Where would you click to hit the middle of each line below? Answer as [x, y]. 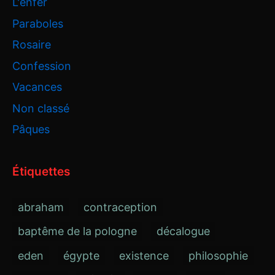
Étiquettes [41, 172]
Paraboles [38, 23]
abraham [41, 207]
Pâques [31, 130]
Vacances [37, 87]
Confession [42, 66]
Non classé [41, 108]
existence [144, 255]
